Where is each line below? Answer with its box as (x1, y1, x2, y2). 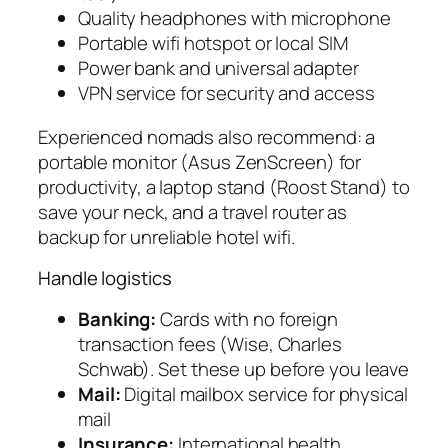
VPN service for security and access (78, 80, 375, 107)
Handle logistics (38, 265, 172, 292)
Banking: (78, 305, 157, 332)
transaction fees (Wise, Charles (78, 330, 342, 357)
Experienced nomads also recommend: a (38, 123, 376, 150)
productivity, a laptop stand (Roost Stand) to (38, 173, 410, 200)
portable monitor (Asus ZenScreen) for (38, 148, 362, 175)
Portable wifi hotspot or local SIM (78, 30, 348, 57)
